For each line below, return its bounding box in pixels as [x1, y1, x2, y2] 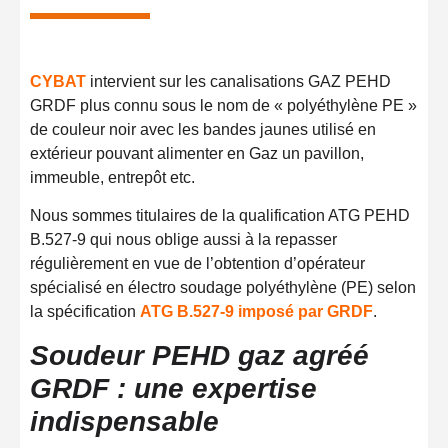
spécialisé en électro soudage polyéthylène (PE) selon [30, 279, 416, 297]
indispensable [30, 405, 219, 437]
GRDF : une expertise [30, 372, 317, 404]
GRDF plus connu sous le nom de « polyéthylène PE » [30, 97, 417, 115]
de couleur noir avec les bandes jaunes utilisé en [30, 121, 376, 139]
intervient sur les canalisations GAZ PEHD [86, 73, 391, 91]
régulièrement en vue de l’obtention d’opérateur [30, 255, 365, 273]
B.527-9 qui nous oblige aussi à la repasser [30, 231, 337, 249]
